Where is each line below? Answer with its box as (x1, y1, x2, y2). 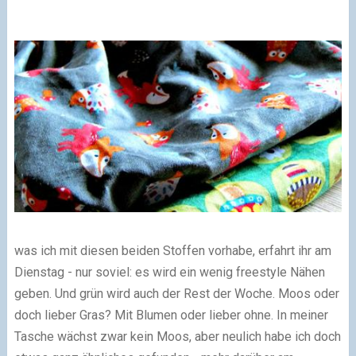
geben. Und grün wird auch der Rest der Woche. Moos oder (14, 285, 339, 301)
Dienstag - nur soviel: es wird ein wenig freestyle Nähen (14, 264, 325, 280)
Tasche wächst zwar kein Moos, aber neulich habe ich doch (14, 328, 341, 344)
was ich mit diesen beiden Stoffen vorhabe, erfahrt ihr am (14, 242, 331, 258)
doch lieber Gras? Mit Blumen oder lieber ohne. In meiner (14, 307, 328, 323)
